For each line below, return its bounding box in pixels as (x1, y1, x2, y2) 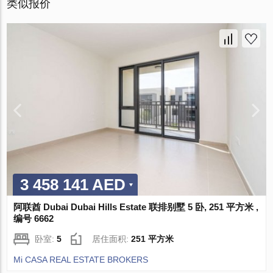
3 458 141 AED (20, 175, 126, 194)
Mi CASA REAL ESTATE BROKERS (13, 255, 149, 265)
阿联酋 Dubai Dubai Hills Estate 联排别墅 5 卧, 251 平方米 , (13, 202, 259, 213)
